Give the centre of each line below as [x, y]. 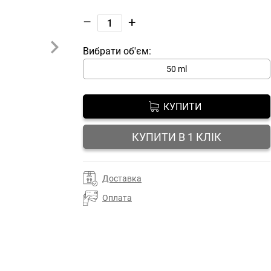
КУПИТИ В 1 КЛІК [177, 137]
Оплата [117, 198]
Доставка [122, 178]
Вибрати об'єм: [117, 51]
